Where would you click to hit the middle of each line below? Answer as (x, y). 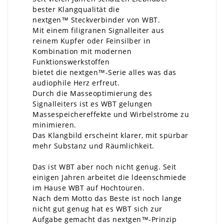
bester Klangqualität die (76, 9)
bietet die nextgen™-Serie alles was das (104, 72)
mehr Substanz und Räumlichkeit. (93, 146)
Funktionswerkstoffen (71, 62)
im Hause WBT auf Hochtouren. (88, 188)
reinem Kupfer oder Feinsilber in (91, 41)
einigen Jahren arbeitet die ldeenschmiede (109, 177)
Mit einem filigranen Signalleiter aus (98, 30)
